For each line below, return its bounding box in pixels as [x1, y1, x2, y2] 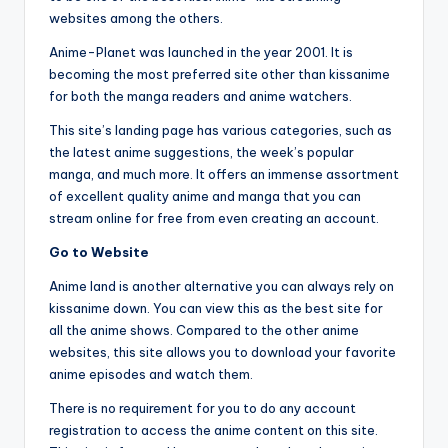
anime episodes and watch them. [49, 366, 253, 383]
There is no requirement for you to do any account [49, 400, 356, 417]
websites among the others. [49, 10, 223, 27]
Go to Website [49, 244, 149, 261]
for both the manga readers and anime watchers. [49, 88, 352, 105]
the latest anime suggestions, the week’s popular [49, 144, 354, 161]
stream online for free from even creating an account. [49, 210, 379, 227]
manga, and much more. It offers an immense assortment [49, 166, 399, 183]
